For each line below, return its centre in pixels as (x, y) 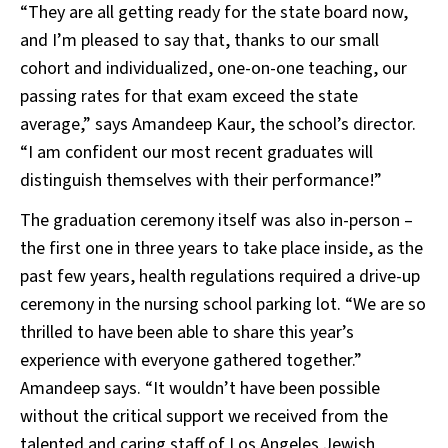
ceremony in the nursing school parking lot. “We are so (223, 305)
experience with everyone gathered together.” (191, 361)
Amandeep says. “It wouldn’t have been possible (200, 389)
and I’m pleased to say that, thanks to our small (199, 41)
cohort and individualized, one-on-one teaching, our (213, 69)
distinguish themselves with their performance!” (201, 181)
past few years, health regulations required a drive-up (220, 277)
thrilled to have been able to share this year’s (187, 333)
